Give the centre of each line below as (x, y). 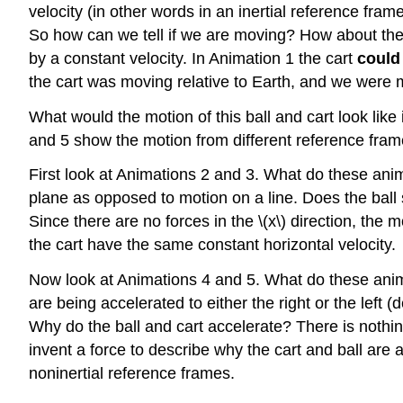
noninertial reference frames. (132, 374)
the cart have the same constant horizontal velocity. (212, 245)
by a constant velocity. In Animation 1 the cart (193, 58)
